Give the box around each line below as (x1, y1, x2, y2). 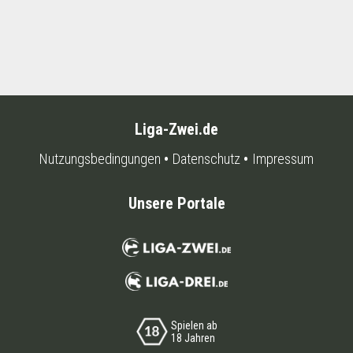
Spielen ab (170, 318, 217, 332)
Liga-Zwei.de (135, 119, 218, 139)
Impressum (252, 150, 314, 168)
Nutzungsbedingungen (39, 150, 161, 168)
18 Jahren (170, 331, 215, 344)
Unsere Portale (128, 193, 225, 213)
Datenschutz (173, 150, 240, 168)
